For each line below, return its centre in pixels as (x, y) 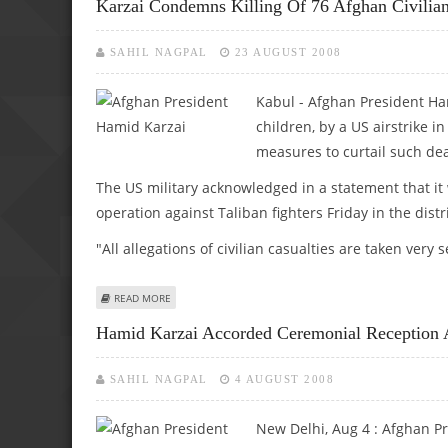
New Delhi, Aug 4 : (319, 429)
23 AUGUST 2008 (288, 52)
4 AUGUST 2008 (284, 379)
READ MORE (142, 297)
